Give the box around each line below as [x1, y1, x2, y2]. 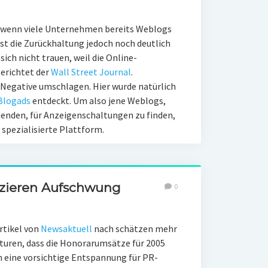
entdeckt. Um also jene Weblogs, [32, 95, 166, 106]
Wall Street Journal [50, 66, 131, 78]
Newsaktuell [40, 223, 94, 234]
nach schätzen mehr [93, 223, 177, 234]
